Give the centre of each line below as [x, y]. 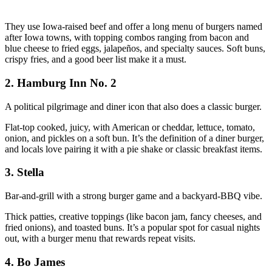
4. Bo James [35, 262]
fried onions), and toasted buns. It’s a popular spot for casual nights [132, 228]
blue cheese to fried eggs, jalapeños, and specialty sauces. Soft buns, [135, 49]
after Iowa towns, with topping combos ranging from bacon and [127, 38]
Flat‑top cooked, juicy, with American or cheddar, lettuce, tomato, [130, 127]
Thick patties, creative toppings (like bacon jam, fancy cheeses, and [133, 217]
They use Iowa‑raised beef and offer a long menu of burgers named [134, 27]
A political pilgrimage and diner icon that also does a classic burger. [133, 106]
